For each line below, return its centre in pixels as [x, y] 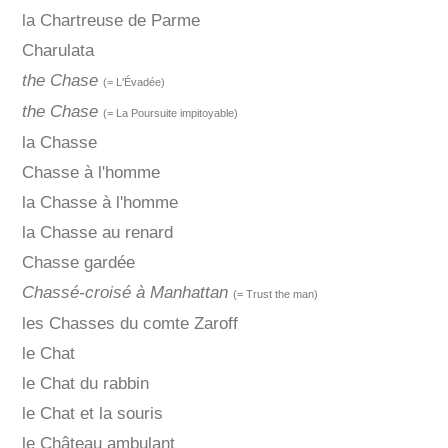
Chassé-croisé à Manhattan [124, 293]
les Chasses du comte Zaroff [129, 324]
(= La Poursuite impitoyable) [170, 113]
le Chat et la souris [92, 414]
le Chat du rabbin [85, 384]
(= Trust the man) [275, 294]
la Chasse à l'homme [99, 203]
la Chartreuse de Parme [110, 21]
